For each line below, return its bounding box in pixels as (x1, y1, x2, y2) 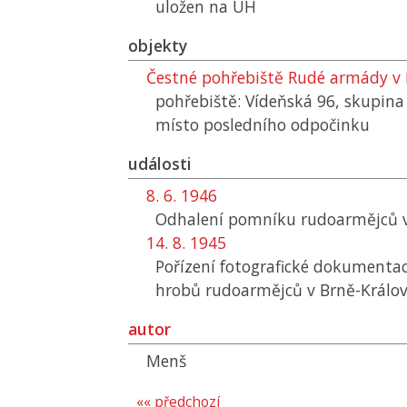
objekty (128, 35, 187, 56)
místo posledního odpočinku (155, 114, 370, 135)
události (128, 153, 192, 174)
